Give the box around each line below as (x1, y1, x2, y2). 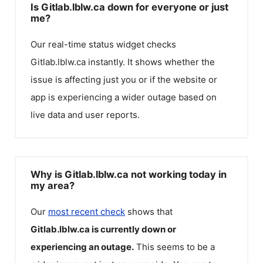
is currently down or (92, 223, 176, 235)
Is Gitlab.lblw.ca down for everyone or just (31, 1, 228, 13)
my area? (31, 179, 75, 191)
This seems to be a (136, 241, 215, 252)
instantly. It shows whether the (86, 56, 215, 68)
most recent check (48, 205, 125, 217)
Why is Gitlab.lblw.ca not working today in (31, 168, 227, 180)
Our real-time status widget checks (31, 39, 176, 50)
